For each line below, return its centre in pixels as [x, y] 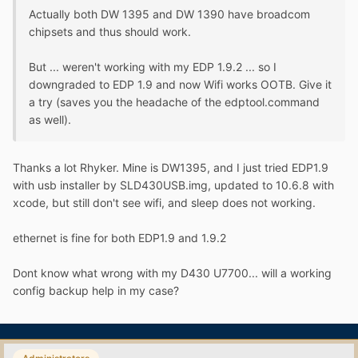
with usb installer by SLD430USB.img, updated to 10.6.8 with [173, 185]
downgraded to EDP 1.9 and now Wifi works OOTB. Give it [180, 85]
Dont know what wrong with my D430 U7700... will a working [172, 273]
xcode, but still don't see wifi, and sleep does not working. [164, 203]
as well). [50, 120]
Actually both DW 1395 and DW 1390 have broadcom [169, 14]
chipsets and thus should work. [110, 32]
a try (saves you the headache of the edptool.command [174, 102]
